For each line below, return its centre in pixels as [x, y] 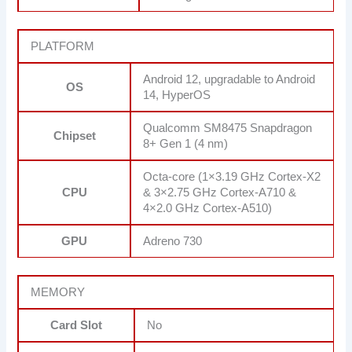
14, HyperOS [177, 95]
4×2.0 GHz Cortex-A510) [208, 208]
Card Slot [77, 325]
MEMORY [58, 292]
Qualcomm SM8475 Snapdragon [228, 128]
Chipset [74, 136]
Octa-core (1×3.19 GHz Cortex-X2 [232, 176]
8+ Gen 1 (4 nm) [186, 143]
